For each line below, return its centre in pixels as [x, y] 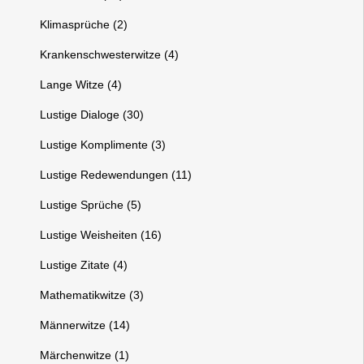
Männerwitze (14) [85, 325]
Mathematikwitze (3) [92, 295]
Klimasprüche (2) [84, 24]
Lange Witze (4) [81, 84]
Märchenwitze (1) [85, 355]
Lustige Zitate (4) [84, 265]
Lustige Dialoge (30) [92, 115]
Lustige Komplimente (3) [103, 145]
